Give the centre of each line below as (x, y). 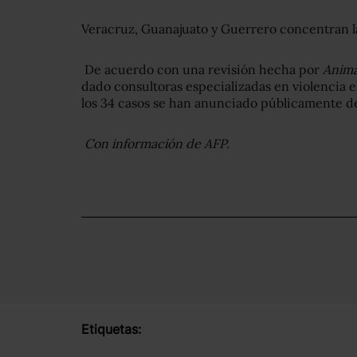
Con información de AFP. (155, 144)
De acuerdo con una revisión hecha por (202, 70)
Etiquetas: (111, 330)
